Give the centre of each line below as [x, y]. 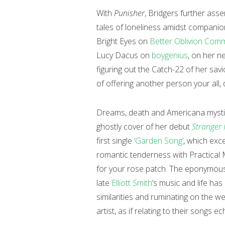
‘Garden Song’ [159, 141]
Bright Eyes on [123, 41]
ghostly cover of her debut [144, 127]
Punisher [129, 13]
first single [115, 141]
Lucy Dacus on [124, 55]
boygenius [170, 55]
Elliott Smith [132, 183]
